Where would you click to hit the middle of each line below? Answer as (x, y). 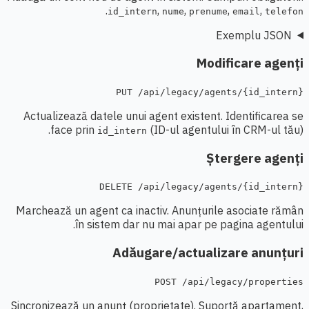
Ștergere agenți (255, 158)
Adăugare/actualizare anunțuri (208, 253)
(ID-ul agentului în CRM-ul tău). (225, 130)
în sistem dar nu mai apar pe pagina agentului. (189, 225)
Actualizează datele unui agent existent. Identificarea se (163, 116)
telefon (284, 11)
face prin (74, 130)
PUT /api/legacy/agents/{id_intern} (210, 92)
